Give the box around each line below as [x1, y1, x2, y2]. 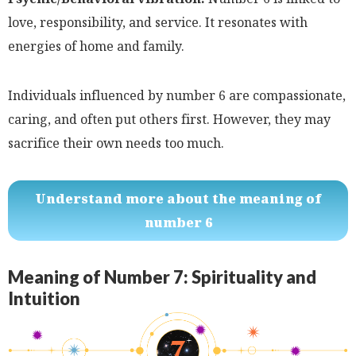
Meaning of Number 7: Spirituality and [8, 265, 316, 288]
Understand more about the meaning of [35, 189, 321, 207]
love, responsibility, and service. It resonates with [8, 13, 308, 31]
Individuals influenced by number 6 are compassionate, [8, 86, 346, 104]
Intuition [8, 287, 80, 309]
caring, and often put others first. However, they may [8, 110, 331, 128]
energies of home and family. [8, 37, 184, 55]
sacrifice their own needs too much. [8, 133, 224, 152]
